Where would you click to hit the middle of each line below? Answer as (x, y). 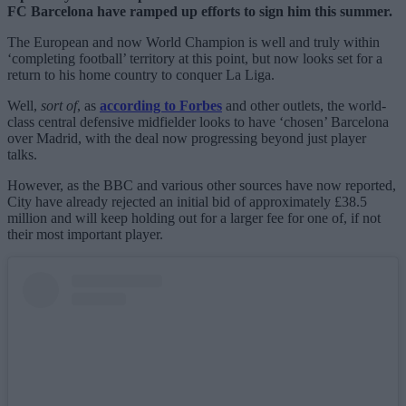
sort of (59, 106)
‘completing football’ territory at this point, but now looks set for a (195, 59)
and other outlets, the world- (304, 106)
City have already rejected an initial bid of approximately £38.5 (187, 202)
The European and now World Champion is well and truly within (193, 43)
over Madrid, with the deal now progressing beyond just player (187, 139)
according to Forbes (161, 106)
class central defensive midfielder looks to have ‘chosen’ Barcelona (198, 122)
